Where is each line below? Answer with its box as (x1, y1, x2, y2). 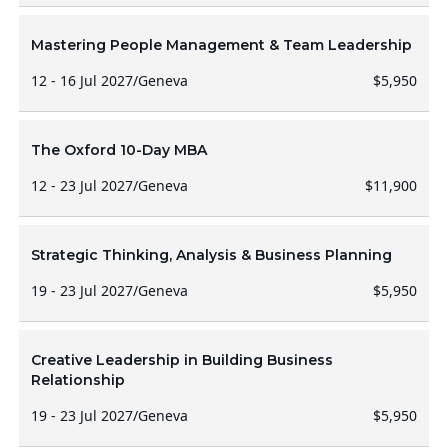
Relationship (30, 371, 125, 389)
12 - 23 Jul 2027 (30, 176, 133, 195)
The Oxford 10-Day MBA (30, 141, 207, 159)
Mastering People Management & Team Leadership (30, 36, 412, 54)
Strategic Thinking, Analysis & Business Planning (30, 246, 392, 264)
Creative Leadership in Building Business (30, 351, 333, 369)
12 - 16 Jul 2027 (30, 71, 133, 90)
